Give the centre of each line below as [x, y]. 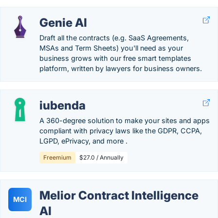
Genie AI [63, 23]
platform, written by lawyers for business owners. [121, 68]
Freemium [57, 157]
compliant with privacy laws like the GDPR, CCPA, [121, 131]
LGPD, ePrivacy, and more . [83, 141]
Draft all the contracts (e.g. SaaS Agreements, [114, 38]
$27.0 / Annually [101, 157]
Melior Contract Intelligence [119, 195]
